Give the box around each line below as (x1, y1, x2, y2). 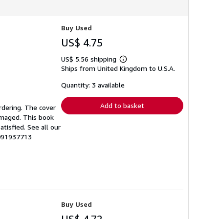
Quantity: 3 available (61, 80, 125, 89)
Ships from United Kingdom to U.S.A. (61, 64, 175, 72)
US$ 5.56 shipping (61, 54, 118, 63)
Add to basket (100, 101, 144, 109)
